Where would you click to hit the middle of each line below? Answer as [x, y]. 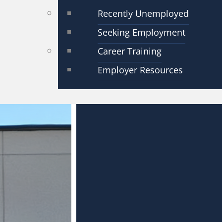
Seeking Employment [141, 32]
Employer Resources [140, 70]
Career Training [130, 51]
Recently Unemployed [143, 13]
